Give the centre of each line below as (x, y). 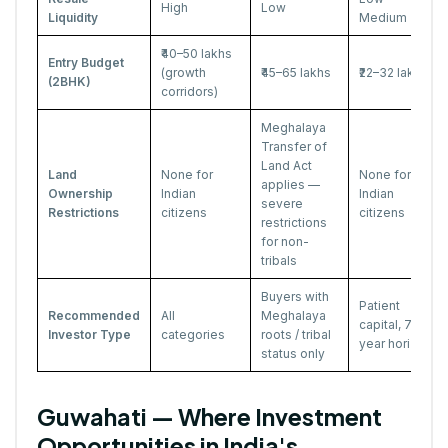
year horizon (395, 344)
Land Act (286, 166)
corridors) (189, 92)
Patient (379, 306)
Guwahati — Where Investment (209, 417)
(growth (183, 73)
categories (193, 335)
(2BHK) (69, 82)
